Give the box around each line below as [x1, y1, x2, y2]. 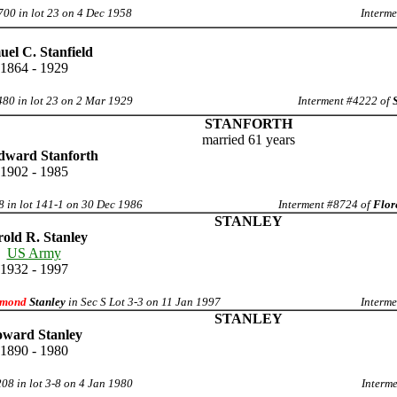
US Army [6, 245, 61, 261]
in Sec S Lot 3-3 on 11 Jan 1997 [66, 295, 221, 308]
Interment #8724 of [278, 198, 373, 211]
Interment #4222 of [297, 94, 393, 107]
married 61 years [201, 132, 295, 147]
